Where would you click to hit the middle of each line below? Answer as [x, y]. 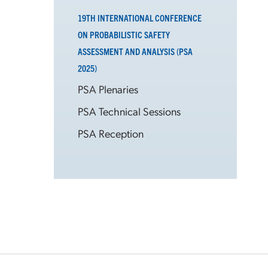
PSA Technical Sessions [129, 111]
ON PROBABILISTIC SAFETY [124, 34]
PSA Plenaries [108, 89]
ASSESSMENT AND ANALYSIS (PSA [135, 51]
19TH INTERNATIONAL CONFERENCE [140, 18]
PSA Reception [111, 133]
